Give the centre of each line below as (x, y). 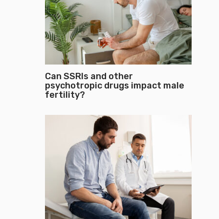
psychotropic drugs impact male (115, 86)
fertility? (66, 95)
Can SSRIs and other (89, 76)
